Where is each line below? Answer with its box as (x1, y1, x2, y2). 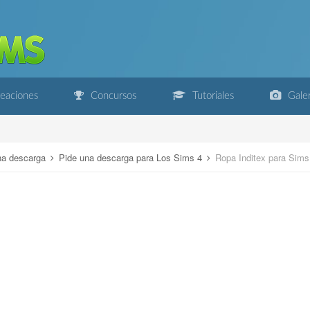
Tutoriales (190, 91, 234, 101)
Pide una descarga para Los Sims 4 (59, 151, 205, 164)
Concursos (88, 91, 136, 101)
